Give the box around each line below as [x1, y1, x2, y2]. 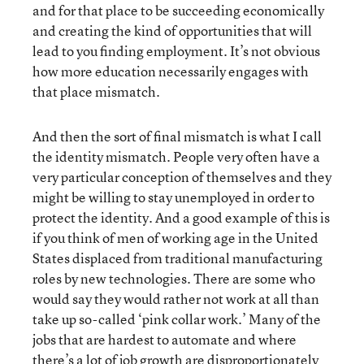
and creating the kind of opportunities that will [32, 20, 312, 40]
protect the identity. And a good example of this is [32, 207, 330, 227]
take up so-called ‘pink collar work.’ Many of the [32, 309, 321, 328]
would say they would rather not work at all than [32, 288, 319, 308]
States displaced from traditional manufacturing [32, 248, 323, 267]
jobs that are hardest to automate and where [32, 329, 297, 349]
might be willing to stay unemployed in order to [32, 187, 314, 206]
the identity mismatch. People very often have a [32, 146, 320, 166]
